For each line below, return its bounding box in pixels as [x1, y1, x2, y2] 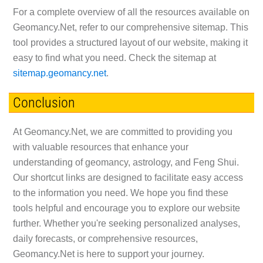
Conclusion [12, 94, 75, 111]
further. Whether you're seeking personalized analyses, [12, 218, 240, 228]
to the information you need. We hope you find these [12, 187, 228, 198]
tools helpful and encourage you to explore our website [12, 203, 240, 213]
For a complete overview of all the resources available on [12, 7, 249, 18]
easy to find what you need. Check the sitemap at [12, 53, 216, 63]
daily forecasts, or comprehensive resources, [12, 233, 198, 244]
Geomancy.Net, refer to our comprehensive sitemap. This [12, 22, 248, 33]
